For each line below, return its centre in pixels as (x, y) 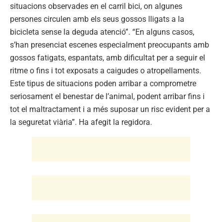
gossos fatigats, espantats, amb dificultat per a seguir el (108, 57)
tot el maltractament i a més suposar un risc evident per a (110, 109)
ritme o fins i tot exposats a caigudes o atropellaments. (106, 70)
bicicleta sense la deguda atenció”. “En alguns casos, (102, 32)
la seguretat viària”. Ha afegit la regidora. (81, 122)
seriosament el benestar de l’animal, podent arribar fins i (107, 96)
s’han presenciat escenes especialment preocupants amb (110, 45)
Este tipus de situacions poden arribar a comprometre (103, 83)
